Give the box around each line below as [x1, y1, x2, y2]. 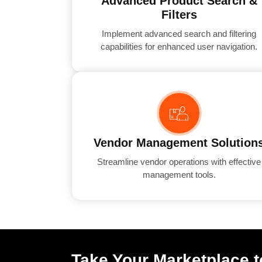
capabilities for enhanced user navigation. [101, 42, 258, 52]
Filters [161, 8, 197, 22]
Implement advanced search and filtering [102, 29, 257, 39]
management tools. [142, 170, 216, 180]
